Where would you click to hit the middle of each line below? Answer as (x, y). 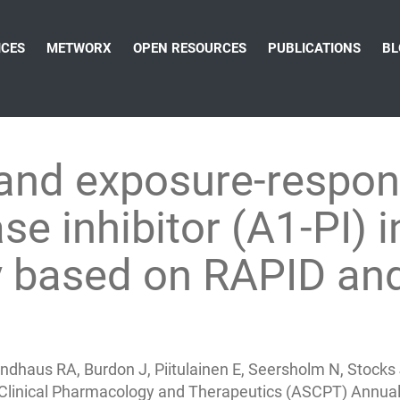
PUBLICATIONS (314, 48)
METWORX (79, 48)
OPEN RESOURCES (190, 48)
